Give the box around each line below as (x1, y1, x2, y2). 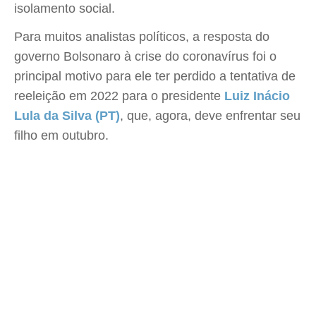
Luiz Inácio (224, 89, 290, 103)
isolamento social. (14, 1, 115, 16)
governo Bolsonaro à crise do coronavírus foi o (14, 49, 276, 63)
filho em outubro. (14, 128, 109, 142)
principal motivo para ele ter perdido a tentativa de (14, 69, 296, 83)
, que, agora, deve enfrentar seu (120, 109, 300, 123)
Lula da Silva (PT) (14, 109, 120, 123)
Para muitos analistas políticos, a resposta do (14, 30, 269, 44)
